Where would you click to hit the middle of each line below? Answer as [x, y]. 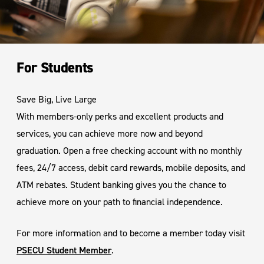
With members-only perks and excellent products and [120, 116]
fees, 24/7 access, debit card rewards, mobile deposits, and [131, 167]
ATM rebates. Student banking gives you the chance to [121, 184]
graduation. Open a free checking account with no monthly [129, 150]
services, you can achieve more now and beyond [110, 133]
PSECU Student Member [64, 250]
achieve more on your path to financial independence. [120, 202]
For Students [55, 67]
